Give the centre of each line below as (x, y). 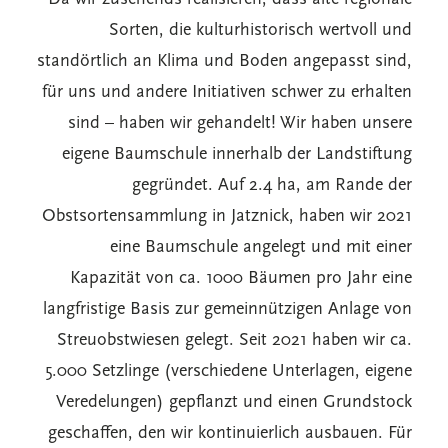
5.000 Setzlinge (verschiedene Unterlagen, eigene (228, 371)
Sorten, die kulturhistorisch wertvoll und (260, 30)
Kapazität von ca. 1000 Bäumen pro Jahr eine (241, 278)
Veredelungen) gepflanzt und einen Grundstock (234, 402)
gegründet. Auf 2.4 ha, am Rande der (272, 185)
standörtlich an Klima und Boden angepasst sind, (224, 61)
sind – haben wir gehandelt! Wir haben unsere (240, 123)
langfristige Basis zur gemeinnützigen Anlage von (227, 309)
